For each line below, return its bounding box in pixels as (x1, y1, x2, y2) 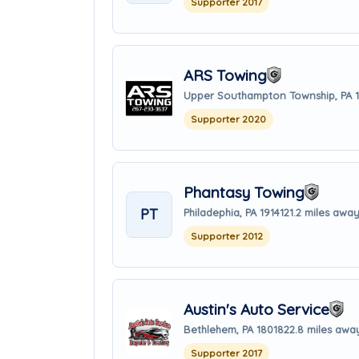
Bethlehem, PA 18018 (184, 322, 284, 336)
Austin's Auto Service (184, 299, 329, 319)
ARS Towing (184, 65, 267, 85)
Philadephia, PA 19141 (184, 205, 284, 219)
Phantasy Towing (184, 182, 305, 202)
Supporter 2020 (191, 112, 266, 125)
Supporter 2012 (191, 229, 263, 242)
